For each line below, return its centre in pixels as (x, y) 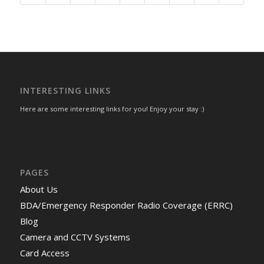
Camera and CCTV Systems (75, 237)
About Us (39, 189)
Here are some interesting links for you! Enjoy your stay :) (112, 109)
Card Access (44, 253)
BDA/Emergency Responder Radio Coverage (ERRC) (126, 205)
